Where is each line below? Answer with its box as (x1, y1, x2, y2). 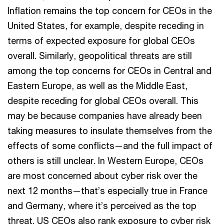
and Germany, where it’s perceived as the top (7, 200, 196, 211)
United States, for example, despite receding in (7, 20, 204, 31)
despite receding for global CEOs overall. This (7, 95, 198, 106)
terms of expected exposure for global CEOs (7, 35, 195, 46)
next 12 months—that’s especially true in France (7, 185, 207, 196)
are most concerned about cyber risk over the (7, 170, 197, 181)
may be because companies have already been (7, 110, 202, 121)
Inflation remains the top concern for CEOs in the (7, 5, 212, 16)
